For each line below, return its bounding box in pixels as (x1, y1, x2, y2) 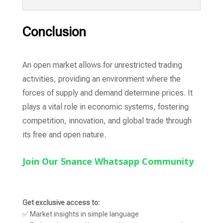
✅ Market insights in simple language (22, 210, 139, 219)
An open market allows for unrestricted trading (22, 60, 182, 70)
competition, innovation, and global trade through (22, 116, 192, 125)
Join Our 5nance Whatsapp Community (22, 155, 194, 167)
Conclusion (22, 24, 86, 39)
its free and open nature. (22, 130, 106, 139)
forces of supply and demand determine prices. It (22, 88, 193, 98)
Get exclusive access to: (22, 199, 100, 207)
